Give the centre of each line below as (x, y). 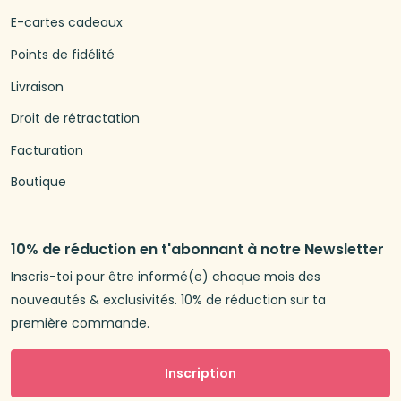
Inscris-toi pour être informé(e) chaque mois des (166, 277)
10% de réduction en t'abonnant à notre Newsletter (197, 250)
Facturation (47, 150)
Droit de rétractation (75, 119)
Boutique (38, 182)
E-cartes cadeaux (67, 23)
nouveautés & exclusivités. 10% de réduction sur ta (168, 300)
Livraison (37, 86)
